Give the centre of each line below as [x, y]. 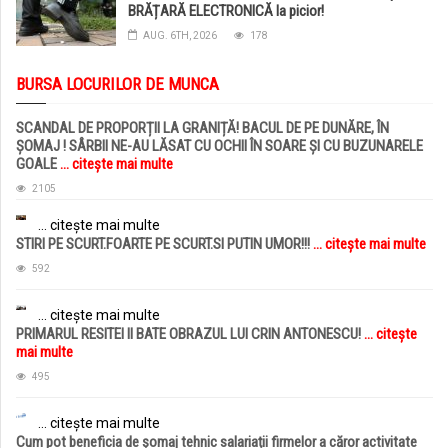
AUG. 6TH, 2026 [180, 36]
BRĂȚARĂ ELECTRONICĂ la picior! [226, 11]
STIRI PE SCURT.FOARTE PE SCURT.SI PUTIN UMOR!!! [164, 244]
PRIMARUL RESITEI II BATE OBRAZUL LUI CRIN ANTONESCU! [190, 334]
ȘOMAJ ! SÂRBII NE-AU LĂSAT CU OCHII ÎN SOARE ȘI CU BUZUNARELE [219, 146]
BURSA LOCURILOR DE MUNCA [117, 84]
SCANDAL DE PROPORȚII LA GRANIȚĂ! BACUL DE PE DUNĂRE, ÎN [202, 128]
